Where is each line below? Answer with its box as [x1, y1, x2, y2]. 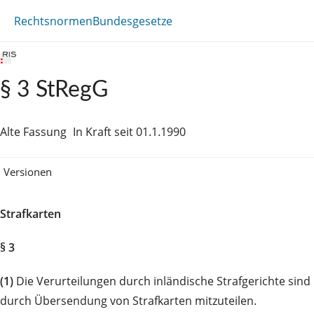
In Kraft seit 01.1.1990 [73, 124, 186, 139]
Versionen [4, 164, 52, 179]
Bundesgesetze [93, 13, 172, 29]
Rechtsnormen [14, 13, 93, 29]
